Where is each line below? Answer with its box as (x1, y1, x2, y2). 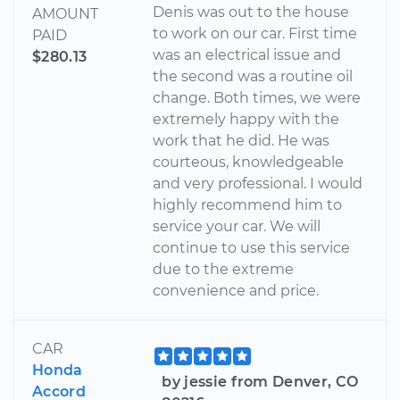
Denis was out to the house (153, 3, 350, 21)
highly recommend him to (153, 196, 343, 213)
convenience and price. (153, 281, 320, 299)
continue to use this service (153, 238, 351, 256)
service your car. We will (153, 217, 321, 235)
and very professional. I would (153, 174, 363, 192)
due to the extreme (153, 260, 295, 278)
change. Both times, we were (153, 88, 362, 106)
